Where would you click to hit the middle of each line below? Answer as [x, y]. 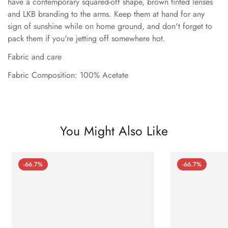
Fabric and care [35, 56]
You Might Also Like [114, 131]
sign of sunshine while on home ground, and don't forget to [110, 26]
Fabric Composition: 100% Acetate [68, 75]
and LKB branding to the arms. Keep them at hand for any [106, 14]
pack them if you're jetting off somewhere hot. [88, 38]
